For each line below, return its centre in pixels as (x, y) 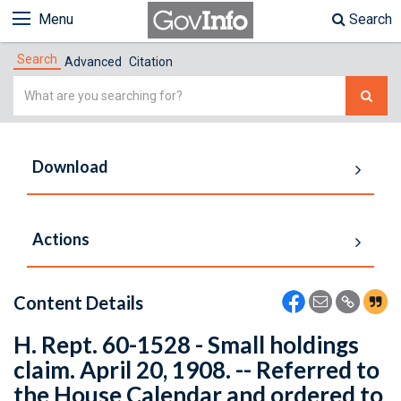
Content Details (78, 303)
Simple (35, 86)
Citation (151, 62)
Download (70, 166)
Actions (61, 239)
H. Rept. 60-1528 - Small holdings (186, 345)
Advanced (93, 62)
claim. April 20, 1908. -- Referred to (196, 370)
